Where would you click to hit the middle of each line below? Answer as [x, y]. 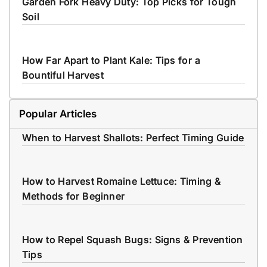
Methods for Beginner [73, 196]
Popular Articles [58, 114]
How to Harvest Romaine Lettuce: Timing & [122, 181]
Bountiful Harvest [63, 75]
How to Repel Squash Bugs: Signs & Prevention [133, 239]
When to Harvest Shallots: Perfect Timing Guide [133, 137]
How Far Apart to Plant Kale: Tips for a [111, 60]
